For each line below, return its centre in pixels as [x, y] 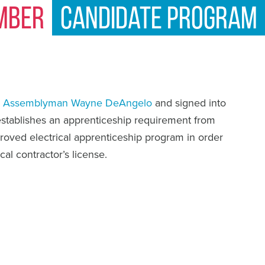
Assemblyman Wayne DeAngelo [77, 103]
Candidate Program [159, 20]
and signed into [189, 103]
